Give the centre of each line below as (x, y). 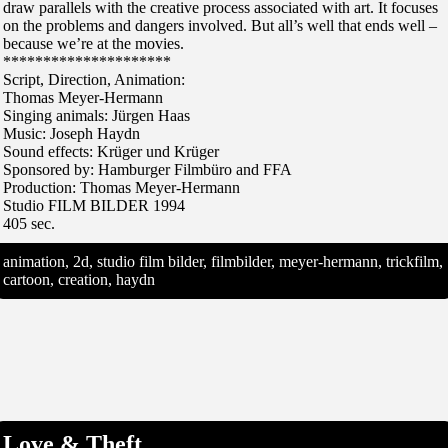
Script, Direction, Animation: (94, 79)
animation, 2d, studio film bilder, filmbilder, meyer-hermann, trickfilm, (223, 261)
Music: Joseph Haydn (71, 133)
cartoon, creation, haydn (79, 279)
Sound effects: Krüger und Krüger (111, 151)
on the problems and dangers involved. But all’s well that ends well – (220, 25)
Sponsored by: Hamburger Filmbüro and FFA (147, 169)
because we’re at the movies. (93, 43)
